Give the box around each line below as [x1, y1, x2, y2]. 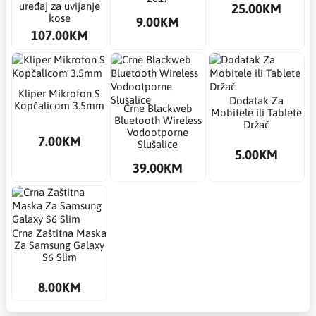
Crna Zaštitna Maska [12, 227, 107, 239]
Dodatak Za [229, 95, 284, 107]
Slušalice [138, 138, 178, 150]
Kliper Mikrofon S [18, 87, 101, 99]
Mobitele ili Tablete [211, 107, 303, 119]
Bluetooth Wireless [114, 114, 202, 126]
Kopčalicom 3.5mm [14, 99, 105, 111]
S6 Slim [42, 251, 77, 263]
